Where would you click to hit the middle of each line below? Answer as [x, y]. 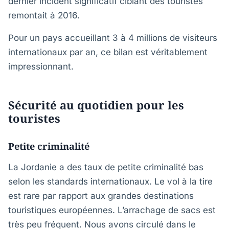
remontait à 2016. [44, 15]
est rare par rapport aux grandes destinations [101, 196]
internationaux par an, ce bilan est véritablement [108, 52]
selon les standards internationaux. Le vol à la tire [110, 181]
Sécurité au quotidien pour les [96, 105]
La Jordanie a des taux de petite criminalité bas [106, 167]
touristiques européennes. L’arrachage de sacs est [112, 210]
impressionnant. [41, 66]
